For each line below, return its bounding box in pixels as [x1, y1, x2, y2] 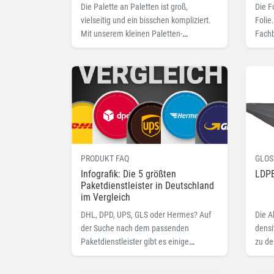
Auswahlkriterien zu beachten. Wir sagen [81, 250, 218, 260]
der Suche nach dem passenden [81, 223, 189, 233]
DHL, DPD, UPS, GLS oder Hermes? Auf [81, 209, 211, 220]
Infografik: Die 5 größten [81, 168, 176, 180]
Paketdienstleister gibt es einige [81, 236, 189, 246]
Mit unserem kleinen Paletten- [81, 29, 182, 39]
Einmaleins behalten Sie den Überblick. [81, 42, 212, 53]
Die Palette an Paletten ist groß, [81, 2, 188, 12]
